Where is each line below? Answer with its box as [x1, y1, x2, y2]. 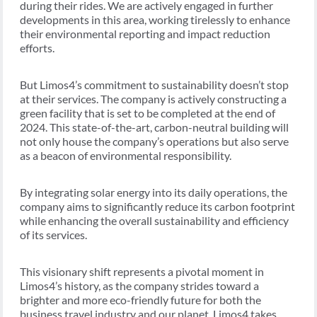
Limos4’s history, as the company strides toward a [20, 279, 259, 293]
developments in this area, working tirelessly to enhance [20, 13, 290, 27]
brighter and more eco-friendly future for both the [20, 293, 261, 307]
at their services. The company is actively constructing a [20, 92, 287, 106]
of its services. [20, 228, 87, 242]
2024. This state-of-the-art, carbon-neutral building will [20, 120, 289, 134]
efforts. [20, 41, 54, 55]
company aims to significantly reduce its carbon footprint [20, 200, 295, 214]
